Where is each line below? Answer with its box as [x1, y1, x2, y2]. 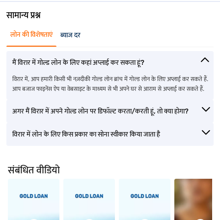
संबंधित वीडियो [8, 164, 60, 176]
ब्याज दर [60, 31, 81, 39]
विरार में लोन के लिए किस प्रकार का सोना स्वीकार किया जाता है [12, 130, 160, 138]
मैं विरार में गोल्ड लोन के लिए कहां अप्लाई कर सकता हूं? [12, 58, 144, 67]
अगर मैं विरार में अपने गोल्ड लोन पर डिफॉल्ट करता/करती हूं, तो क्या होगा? [12, 107, 189, 115]
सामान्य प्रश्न [6, 10, 41, 21]
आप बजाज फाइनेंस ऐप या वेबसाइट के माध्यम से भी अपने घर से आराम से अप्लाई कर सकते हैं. [12, 85, 204, 92]
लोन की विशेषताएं [10, 30, 53, 39]
